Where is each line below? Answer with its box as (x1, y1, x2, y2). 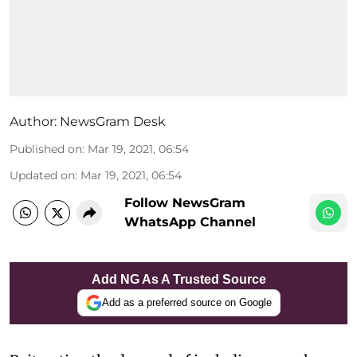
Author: (10, 113, 57, 129)
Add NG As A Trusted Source (91, 272, 266, 286)
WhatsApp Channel (124, 214, 256, 229)
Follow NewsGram (124, 194, 245, 210)
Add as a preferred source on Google (101, 296, 272, 308)
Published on (10, 141, 82, 156)
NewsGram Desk (60, 113, 166, 129)
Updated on (10, 167, 75, 182)
